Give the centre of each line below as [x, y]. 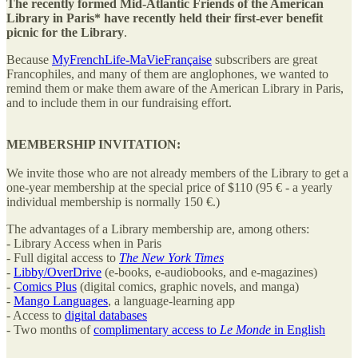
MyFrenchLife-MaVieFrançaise [132, 59]
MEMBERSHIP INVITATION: [93, 144]
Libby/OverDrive [58, 272]
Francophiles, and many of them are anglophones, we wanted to [167, 74]
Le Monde [245, 329]
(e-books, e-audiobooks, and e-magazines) [209, 272]
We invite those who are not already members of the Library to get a [177, 173]
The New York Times [171, 257]
